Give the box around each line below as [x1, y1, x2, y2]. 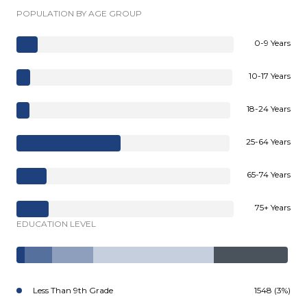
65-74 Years [247, 169, 291, 180]
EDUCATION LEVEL [16, 219, 96, 229]
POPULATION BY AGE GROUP [16, 8, 142, 19]
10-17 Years [249, 71, 291, 81]
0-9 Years [254, 38, 291, 48]
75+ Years [255, 202, 291, 212]
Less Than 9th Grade [33, 285, 113, 295]
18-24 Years [247, 103, 291, 114]
